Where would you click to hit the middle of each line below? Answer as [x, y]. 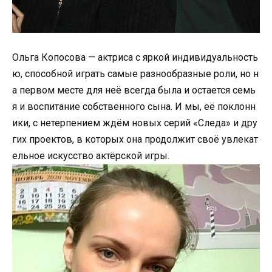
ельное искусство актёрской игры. [91, 155]
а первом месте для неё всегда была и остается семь [134, 90]
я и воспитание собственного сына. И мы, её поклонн [134, 106]
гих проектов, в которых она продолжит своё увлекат [135, 139]
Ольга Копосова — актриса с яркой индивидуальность [135, 57]
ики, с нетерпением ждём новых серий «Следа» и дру [135, 123]
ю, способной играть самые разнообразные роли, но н [135, 73]
